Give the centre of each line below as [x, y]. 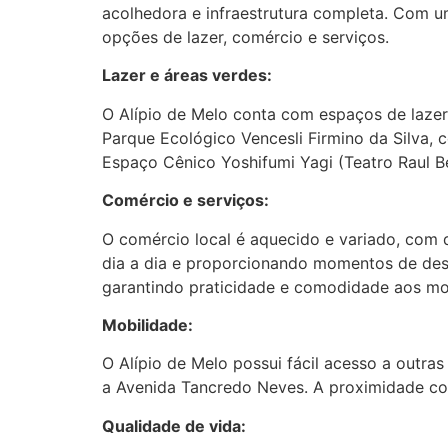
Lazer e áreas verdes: [187, 75]
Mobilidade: [147, 325]
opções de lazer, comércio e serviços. [245, 37]
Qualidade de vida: [174, 425]
